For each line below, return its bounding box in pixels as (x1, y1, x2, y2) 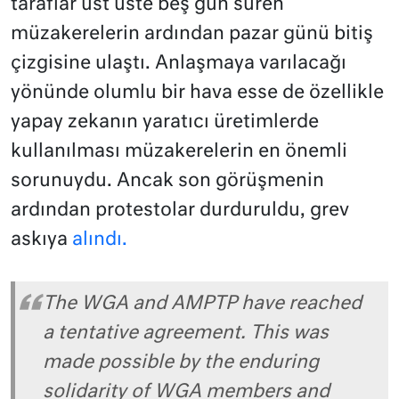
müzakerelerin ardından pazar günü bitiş (11, 25, 373, 45)
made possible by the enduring (43, 353, 319, 372)
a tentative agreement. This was (43, 323, 329, 343)
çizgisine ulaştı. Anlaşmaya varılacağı (11, 54, 346, 74)
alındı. (68, 231, 127, 250)
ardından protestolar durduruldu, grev (11, 201, 349, 221)
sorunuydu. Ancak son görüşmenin (11, 172, 324, 191)
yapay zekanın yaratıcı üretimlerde (11, 113, 319, 133)
